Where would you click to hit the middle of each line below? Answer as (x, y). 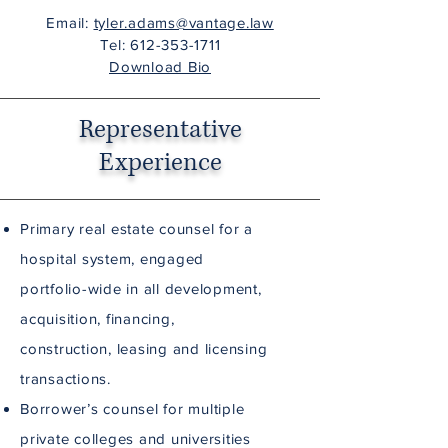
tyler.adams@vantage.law (183, 22)
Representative (160, 129)
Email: (70, 22)
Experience (160, 162)
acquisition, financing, (97, 318)
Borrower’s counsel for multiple (132, 408)
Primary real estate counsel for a (136, 228)
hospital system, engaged (112, 258)
